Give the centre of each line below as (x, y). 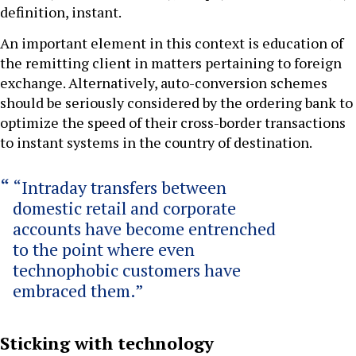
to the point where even (104, 250)
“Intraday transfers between (120, 188)
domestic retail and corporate (124, 208)
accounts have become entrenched (144, 229)
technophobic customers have (127, 270)
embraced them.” (78, 291)
